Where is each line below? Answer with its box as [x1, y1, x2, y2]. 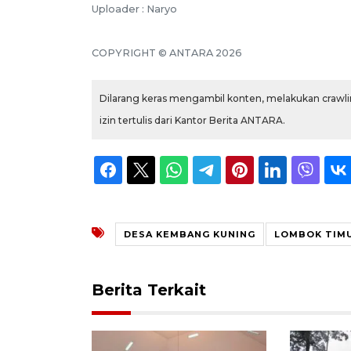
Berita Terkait [92, 280, 206, 299]
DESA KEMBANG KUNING [124, 228, 255, 240]
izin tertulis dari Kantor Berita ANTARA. [100, 114, 285, 126]
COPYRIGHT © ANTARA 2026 [92, 46, 242, 59]
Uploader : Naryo [92, 2, 177, 15]
